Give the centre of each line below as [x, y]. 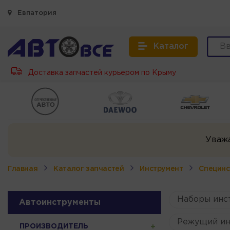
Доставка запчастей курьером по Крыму [101, 73]
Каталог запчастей [89, 169]
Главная [23, 169]
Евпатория [36, 13]
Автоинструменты [60, 202]
